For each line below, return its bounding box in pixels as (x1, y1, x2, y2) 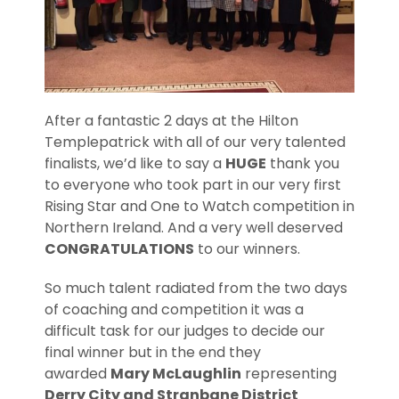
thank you (266, 153, 339, 174)
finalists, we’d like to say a (45, 153, 225, 174)
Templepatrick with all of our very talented (45, 132, 346, 152)
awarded (45, 363, 110, 384)
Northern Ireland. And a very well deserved (45, 217, 343, 238)
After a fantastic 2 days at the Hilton (45, 110, 298, 131)
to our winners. (194, 239, 300, 259)
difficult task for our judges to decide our (45, 321, 325, 341)
